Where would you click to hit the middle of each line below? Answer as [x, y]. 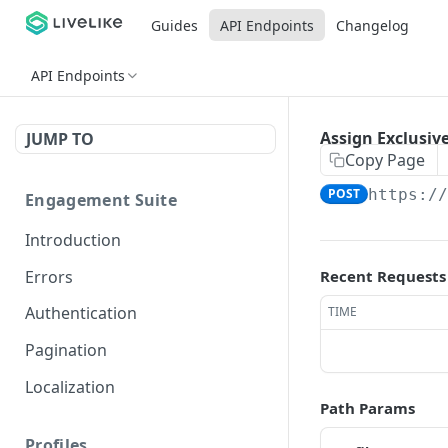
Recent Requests [383, 276]
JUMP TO [60, 139]
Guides [174, 25]
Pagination [66, 350]
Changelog [372, 25]
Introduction [73, 239]
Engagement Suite [101, 200]
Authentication [81, 313]
